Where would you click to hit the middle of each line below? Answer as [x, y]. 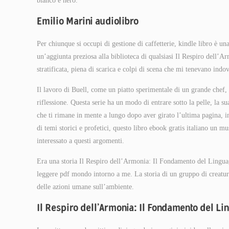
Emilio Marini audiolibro [88, 21]
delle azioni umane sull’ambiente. [85, 187]
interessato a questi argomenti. [81, 141]
